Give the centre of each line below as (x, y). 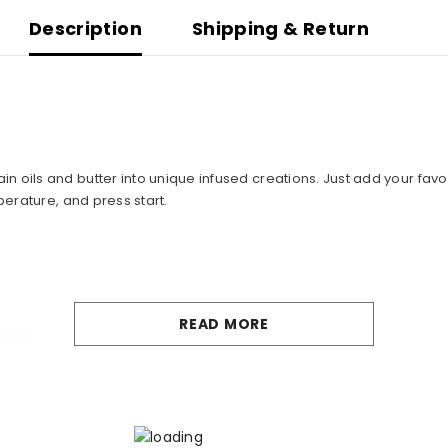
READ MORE (224, 324)
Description (85, 29)
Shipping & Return (280, 29)
